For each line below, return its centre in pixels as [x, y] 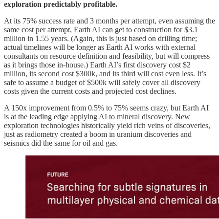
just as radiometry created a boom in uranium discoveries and [98, 134]
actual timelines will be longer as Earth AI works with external [100, 47]
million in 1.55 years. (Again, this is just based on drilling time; [100, 38]
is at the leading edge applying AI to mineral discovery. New [97, 116]
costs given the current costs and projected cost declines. [91, 91]
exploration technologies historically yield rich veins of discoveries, [107, 125]
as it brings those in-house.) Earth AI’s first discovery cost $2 [97, 65]
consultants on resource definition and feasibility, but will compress [107, 56]
